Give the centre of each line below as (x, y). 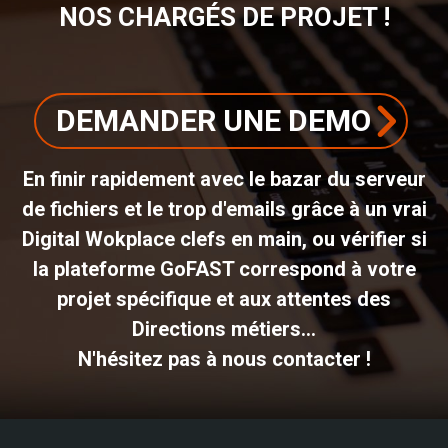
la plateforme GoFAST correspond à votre (224, 268)
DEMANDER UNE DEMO (213, 120)
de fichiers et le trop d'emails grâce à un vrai (224, 208)
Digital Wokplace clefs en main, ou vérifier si (224, 238)
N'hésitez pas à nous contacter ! (224, 358)
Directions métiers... (224, 328)
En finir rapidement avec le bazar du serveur (224, 178)
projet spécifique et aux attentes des (224, 298)
